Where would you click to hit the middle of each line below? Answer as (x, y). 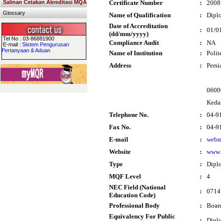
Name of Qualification (140, 15)
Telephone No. (129, 115)
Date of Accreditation (138, 26)
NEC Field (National (137, 187)
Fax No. (120, 127)
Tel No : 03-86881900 (28, 38)
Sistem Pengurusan (46, 44)
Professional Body (134, 205)
